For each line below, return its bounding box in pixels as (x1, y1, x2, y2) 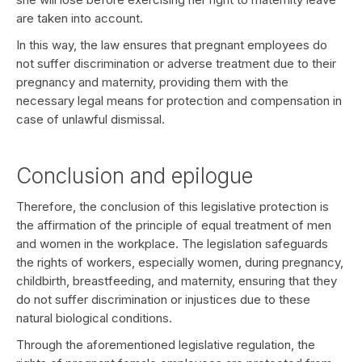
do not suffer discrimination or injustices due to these (16, 292, 310, 307)
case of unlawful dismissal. (16, 112, 165, 127)
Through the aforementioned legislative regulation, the (16, 337, 315, 352)
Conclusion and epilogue (16, 163, 253, 188)
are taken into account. (16, 11, 143, 26)
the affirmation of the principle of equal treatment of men (16, 217, 331, 233)
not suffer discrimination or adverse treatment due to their (16, 56, 336, 71)
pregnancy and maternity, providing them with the (16, 74, 288, 90)
